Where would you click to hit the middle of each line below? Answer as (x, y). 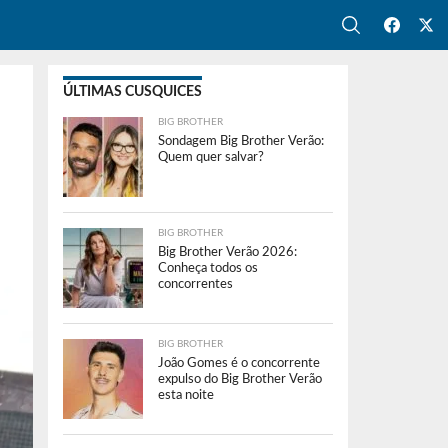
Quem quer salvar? (211, 157)
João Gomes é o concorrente (239, 363)
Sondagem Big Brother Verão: (241, 141)
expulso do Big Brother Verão (240, 379)
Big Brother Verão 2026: (227, 252)
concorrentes (195, 284)
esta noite (186, 395)
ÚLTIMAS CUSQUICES (132, 91)
